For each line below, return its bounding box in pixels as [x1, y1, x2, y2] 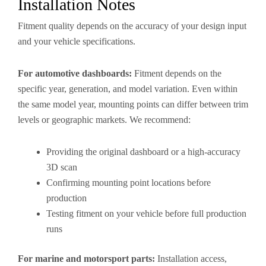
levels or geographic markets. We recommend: [18, 115, 191, 125]
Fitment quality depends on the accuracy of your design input [18, 21, 246, 31]
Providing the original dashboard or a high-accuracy [46, 147, 240, 157]
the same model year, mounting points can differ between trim [18, 99, 248, 109]
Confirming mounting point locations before [46, 178, 211, 188]
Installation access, [155, 254, 227, 264]
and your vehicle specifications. [18, 36, 135, 46]
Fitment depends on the [132, 68, 221, 78]
